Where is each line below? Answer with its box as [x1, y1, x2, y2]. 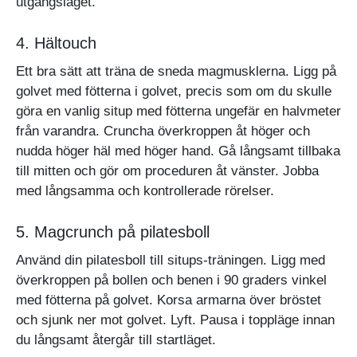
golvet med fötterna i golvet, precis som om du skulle [16, 83, 331, 99]
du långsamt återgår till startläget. [16, 331, 216, 347]
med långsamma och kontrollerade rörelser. [16, 182, 274, 198]
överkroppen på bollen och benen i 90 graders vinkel [16, 272, 327, 288]
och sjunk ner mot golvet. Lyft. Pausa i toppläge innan [16, 312, 335, 328]
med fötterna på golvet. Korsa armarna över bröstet [16, 292, 321, 308]
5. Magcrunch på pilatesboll [16, 222, 210, 241]
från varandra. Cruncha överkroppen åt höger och [16, 123, 310, 139]
